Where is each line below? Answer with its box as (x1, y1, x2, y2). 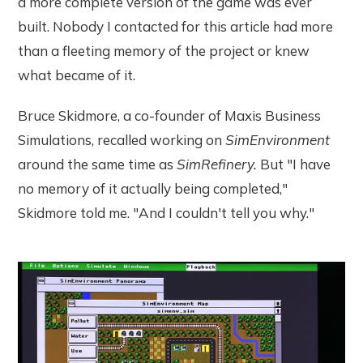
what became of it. (18, 66, 136, 84)
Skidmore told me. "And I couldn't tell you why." (18, 204, 315, 222)
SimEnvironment (225, 131, 331, 149)
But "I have (260, 156, 331, 173)
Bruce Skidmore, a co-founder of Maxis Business (18, 107, 322, 125)
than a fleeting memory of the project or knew (18, 42, 310, 60)
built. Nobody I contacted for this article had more (18, 18, 334, 36)
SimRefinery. (177, 156, 261, 173)
